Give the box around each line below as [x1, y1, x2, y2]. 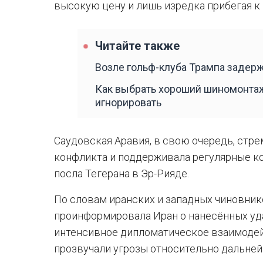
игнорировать [95, 96, 161, 109]
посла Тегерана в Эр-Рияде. [54, 167, 189, 180]
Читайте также [95, 39, 180, 53]
